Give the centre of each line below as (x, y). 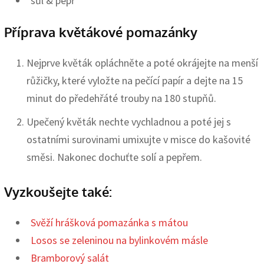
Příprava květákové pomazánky (101, 32)
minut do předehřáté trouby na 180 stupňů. (121, 98)
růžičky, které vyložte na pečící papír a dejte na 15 (135, 81)
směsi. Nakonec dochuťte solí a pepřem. (114, 157)
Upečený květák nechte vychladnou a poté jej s (129, 122)
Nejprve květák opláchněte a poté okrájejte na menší (142, 63)
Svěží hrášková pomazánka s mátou (109, 223)
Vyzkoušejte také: (58, 192)
